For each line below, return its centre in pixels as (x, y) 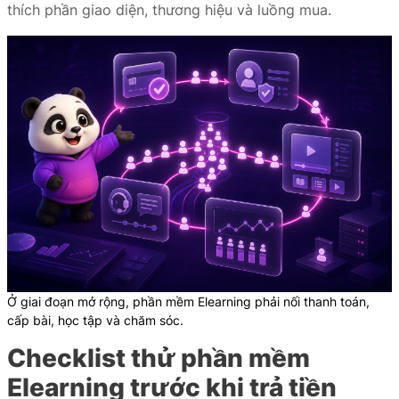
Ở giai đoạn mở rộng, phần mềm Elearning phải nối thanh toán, (188, 301)
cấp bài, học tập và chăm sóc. (95, 320)
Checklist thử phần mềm (159, 358)
